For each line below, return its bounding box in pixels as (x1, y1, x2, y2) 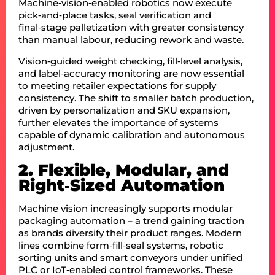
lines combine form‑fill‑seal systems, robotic (18, 239, 223, 251)
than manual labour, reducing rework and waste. (18, 34, 246, 46)
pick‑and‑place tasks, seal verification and (18, 9, 211, 21)
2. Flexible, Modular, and (18, 160, 229, 179)
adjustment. (18, 141, 77, 153)
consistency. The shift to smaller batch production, (18, 91, 254, 104)
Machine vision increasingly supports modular (18, 202, 233, 214)
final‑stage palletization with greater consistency (18, 21, 244, 34)
